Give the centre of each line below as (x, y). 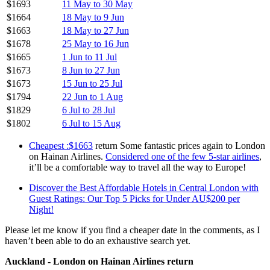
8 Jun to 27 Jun (91, 70)
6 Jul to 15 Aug (91, 123)
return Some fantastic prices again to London (179, 145)
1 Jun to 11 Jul (89, 57)
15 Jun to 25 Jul (92, 83)
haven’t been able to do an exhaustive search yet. (98, 240)
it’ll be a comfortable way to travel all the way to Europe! (137, 167)
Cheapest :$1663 (61, 145)
